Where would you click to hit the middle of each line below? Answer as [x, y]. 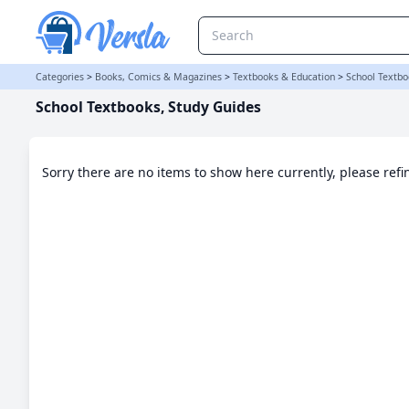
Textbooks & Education [284, 77]
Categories [60, 77]
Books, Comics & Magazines [158, 77]
